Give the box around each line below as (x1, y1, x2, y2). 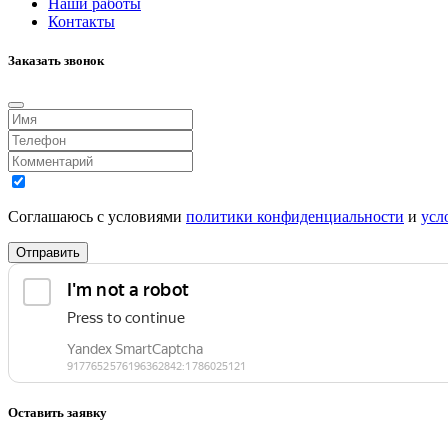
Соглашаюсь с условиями (8, 208, 186, 226)
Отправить (16, 245, 80, 261)
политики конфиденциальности (186, 208, 404, 226)
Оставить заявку (8, 405, 107, 421)
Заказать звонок (8, 52, 104, 68)
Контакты (48, 12, 115, 30)
